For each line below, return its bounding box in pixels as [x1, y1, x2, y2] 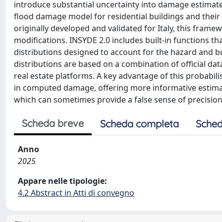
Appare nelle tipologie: [18, 175, 107, 186]
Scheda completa [100, 117, 179, 130]
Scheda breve [22, 117, 84, 129]
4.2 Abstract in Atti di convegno [18, 187, 134, 198]
